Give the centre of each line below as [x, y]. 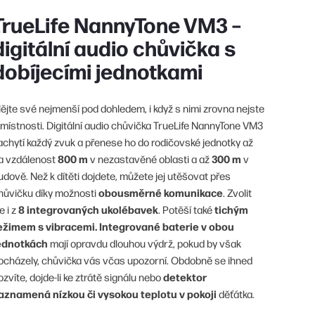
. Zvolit [237, 192]
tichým [231, 209]
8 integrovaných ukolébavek [88, 209]
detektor [185, 276]
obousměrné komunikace [161, 192]
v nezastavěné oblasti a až [150, 158]
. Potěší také [186, 209]
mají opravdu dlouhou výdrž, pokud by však [144, 243]
